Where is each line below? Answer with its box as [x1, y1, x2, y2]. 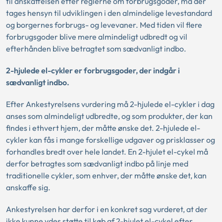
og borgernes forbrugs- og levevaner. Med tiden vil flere [6, 20, 202, 30]
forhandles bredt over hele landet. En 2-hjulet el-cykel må [6, 147, 208, 157]
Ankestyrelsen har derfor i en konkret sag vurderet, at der [6, 204, 208, 214]
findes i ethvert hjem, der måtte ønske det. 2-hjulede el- [6, 123, 200, 133]
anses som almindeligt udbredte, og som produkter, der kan [6, 111, 213, 121]
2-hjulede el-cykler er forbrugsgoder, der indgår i [6, 65, 180, 75]
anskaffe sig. [6, 182, 51, 192]
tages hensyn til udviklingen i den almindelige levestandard [6, 8, 212, 18]
